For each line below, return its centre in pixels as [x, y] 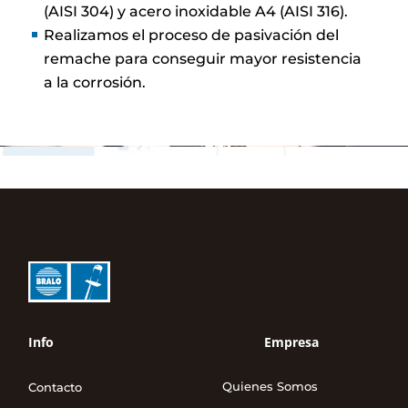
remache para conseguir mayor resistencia [203, 58]
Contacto [56, 388]
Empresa [292, 342]
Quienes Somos [270, 387]
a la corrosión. [95, 82]
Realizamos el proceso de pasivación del [192, 35]
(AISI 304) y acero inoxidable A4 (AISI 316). [196, 11]
